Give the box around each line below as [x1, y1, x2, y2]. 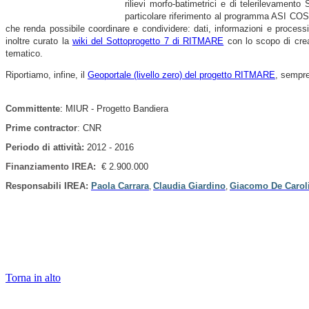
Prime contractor [6, 122, 77, 133]
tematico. [6, 48, 43, 59]
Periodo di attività [6, 141, 81, 152]
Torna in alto [6, 271, 61, 283]
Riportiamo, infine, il [6, 69, 88, 80]
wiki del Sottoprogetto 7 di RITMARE [72, 35, 224, 46]
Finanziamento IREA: [6, 161, 99, 172]
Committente [6, 103, 60, 114]
